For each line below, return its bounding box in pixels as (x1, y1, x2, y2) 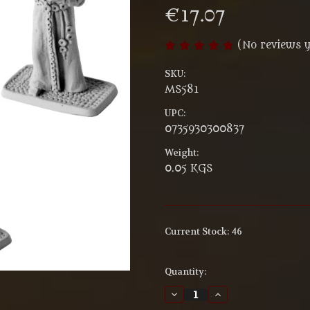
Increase (212, 287, 254, 300)
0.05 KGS (165, 163, 212, 175)
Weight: (165, 147, 199, 159)
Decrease (168, 287, 212, 300)
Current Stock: (165, 226, 231, 238)
